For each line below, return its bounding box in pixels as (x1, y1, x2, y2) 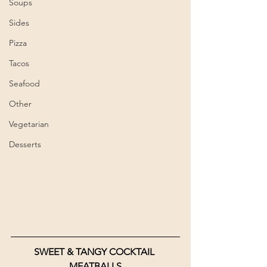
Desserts (9, 139, 41, 150)
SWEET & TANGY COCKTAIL (34, 246, 157, 257)
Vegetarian (9, 119, 49, 129)
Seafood (9, 78, 40, 89)
